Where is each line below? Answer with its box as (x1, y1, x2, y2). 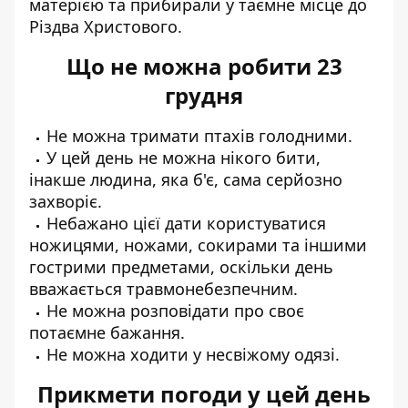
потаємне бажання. (29, 321, 185, 343)
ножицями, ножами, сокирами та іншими (29, 233, 367, 256)
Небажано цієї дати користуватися (46, 211, 326, 234)
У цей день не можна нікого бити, (46, 146, 321, 168)
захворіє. (29, 189, 102, 212)
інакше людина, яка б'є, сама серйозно (29, 168, 342, 190)
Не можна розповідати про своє (46, 299, 304, 321)
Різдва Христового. (29, 15, 182, 37)
